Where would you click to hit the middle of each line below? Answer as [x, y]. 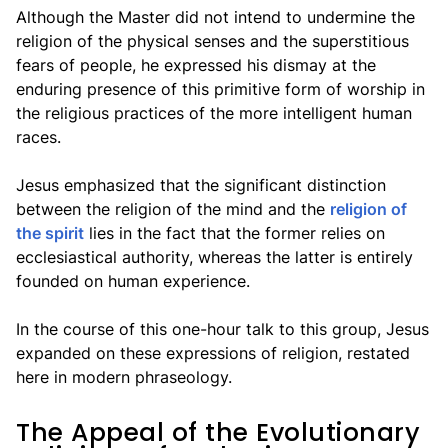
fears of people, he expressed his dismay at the [196, 65]
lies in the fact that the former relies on [234, 233]
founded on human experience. [133, 281]
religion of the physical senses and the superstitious [212, 41]
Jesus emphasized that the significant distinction [201, 185]
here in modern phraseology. [124, 377]
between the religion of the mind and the [173, 209]
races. [38, 137]
